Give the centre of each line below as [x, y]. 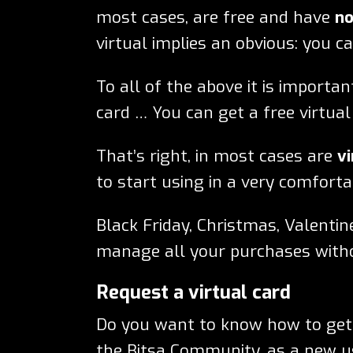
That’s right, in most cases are [217, 156]
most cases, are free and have [216, 17]
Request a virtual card [193, 292]
